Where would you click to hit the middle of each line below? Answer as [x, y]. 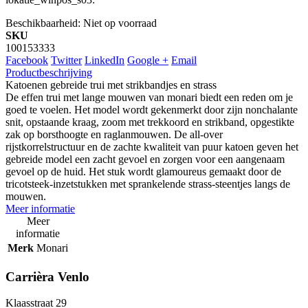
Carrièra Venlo [47, 276]
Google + [148, 60]
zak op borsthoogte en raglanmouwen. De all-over [114, 135]
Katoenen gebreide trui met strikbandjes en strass [111, 85]
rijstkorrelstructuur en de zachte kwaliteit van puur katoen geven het [152, 147]
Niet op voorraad [120, 23]
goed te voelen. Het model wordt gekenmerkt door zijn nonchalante [152, 110]
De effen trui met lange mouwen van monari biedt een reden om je [149, 98]
